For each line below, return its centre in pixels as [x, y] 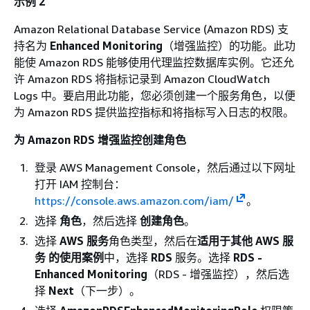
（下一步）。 [107, 291]
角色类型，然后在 [153, 241]
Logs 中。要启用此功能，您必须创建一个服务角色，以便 [155, 95]
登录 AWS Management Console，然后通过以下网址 [165, 167]
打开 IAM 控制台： [80, 184]
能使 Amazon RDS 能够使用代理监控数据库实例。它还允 [154, 62]
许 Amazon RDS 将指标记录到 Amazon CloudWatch [142, 79]
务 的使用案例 [69, 257]
